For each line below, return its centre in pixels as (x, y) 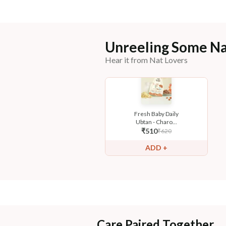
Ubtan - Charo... (157, 122)
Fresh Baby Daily (157, 114)
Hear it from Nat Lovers (146, 60)
